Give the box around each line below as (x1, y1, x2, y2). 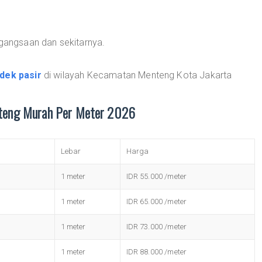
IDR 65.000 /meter (126, 197, 187, 206)
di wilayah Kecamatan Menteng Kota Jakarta (41, 70, 232, 81)
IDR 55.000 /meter (126, 172, 187, 181)
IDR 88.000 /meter (126, 247, 187, 256)
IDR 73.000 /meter (126, 222, 187, 231)
